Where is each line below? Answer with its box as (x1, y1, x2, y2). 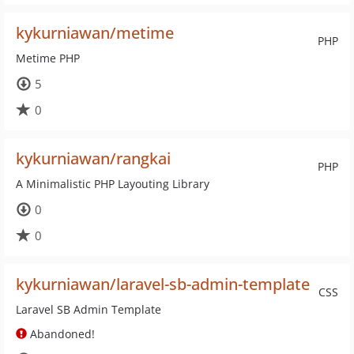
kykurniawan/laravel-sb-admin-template (16, 273, 310, 295)
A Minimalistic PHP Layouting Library (16, 176, 209, 191)
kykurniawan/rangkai (16, 148, 171, 169)
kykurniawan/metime (16, 22, 174, 43)
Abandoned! (27, 326, 95, 341)
